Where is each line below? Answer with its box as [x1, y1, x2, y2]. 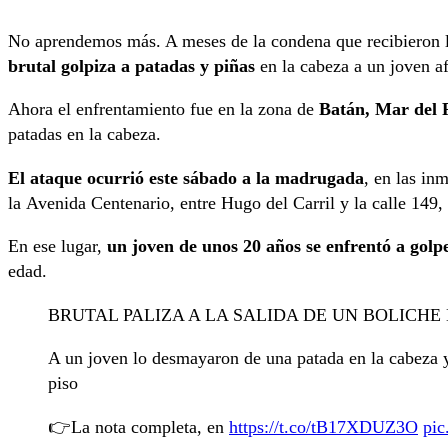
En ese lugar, [8, 236, 107, 257]
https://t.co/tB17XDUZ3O [229, 416, 418, 437]
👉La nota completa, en [48, 416, 229, 437]
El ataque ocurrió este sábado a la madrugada [8, 167, 364, 188]
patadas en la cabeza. [8, 124, 161, 145]
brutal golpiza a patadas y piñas [8, 55, 255, 76]
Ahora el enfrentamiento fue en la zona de [8, 99, 319, 120]
